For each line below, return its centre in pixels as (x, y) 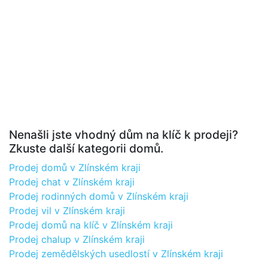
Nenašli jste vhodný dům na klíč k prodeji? (124, 135)
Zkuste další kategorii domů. (86, 148)
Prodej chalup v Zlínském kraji (77, 239)
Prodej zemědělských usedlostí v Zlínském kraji (116, 254)
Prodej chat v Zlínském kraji (72, 182)
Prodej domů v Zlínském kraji (75, 167)
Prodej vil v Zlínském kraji (67, 211)
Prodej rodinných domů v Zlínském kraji (99, 196)
